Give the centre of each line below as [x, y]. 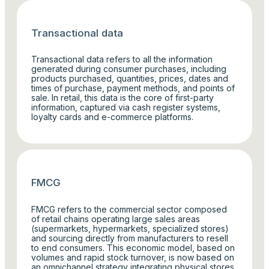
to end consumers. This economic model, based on [133, 247]
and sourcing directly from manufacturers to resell [130, 238]
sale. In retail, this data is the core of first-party [123, 98]
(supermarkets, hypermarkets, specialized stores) [130, 228]
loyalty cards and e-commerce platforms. [113, 117]
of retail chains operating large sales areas [116, 219]
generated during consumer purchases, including [129, 69]
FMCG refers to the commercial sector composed [129, 209]
